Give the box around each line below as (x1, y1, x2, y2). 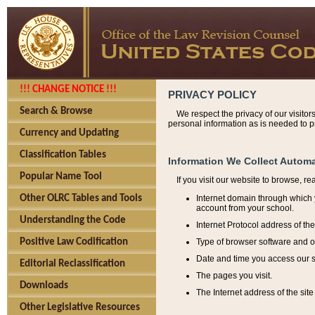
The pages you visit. (196, 270, 272, 281)
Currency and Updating (20, 128, 119, 139)
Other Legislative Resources (20, 302, 140, 313)
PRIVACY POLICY (168, 89, 257, 101)
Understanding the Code (20, 215, 126, 226)
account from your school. (196, 202, 294, 213)
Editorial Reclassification (20, 259, 125, 269)
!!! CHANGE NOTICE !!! (20, 84, 117, 95)
